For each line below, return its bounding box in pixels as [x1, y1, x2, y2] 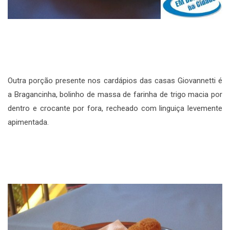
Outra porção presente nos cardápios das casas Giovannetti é [8, 76, 222, 86]
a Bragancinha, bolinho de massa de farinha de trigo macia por [8, 90, 222, 100]
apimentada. [8, 118, 49, 127]
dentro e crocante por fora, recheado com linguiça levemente [8, 104, 222, 113]
